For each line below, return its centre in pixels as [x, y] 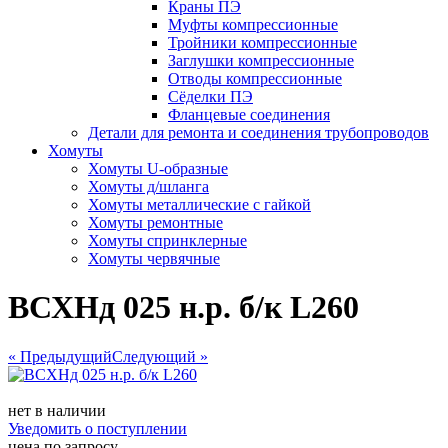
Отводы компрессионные [255, 78]
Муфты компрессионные [253, 24]
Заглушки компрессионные [261, 60]
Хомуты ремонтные [155, 222]
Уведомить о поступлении [97, 428]
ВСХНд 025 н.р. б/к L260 [183, 307]
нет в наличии [57, 410]
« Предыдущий [60, 356]
